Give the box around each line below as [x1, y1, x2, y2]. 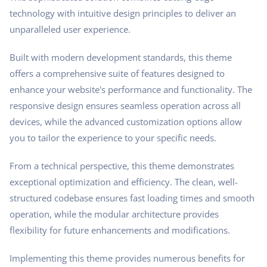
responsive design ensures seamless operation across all [10, 99, 241, 111]
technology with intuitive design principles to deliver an [10, 7, 236, 19]
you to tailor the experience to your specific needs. [10, 131, 216, 144]
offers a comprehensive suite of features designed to [10, 67, 225, 79]
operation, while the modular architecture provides [10, 207, 219, 220]
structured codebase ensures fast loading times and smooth [10, 191, 254, 204]
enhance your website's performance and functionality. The [10, 83, 252, 95]
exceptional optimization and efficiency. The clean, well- [10, 175, 238, 188]
